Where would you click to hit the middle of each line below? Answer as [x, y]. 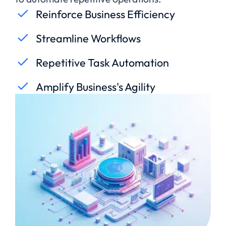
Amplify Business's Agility [96, 87]
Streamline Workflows [88, 38]
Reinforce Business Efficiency [105, 14]
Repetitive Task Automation [102, 62]
